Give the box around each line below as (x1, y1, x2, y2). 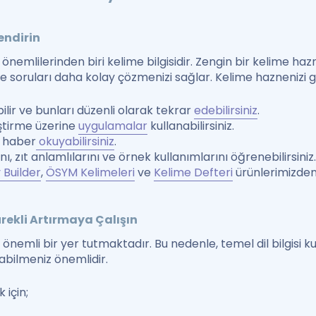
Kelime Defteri (154, 164, 233, 181)
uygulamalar (78, 118, 148, 134)
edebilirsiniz (194, 102, 258, 119)
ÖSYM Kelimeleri (46, 164, 135, 181)
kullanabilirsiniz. (147, 118, 235, 134)
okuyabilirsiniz (39, 133, 115, 150)
